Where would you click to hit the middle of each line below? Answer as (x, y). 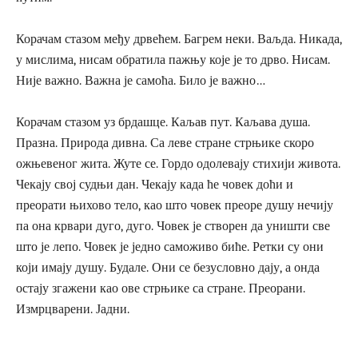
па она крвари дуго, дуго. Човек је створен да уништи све (173, 226)
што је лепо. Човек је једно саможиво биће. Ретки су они (170, 247)
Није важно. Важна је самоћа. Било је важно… (141, 80)
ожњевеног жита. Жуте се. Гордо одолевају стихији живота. (178, 163)
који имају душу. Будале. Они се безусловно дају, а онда (168, 267)
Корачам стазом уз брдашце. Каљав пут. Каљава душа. (163, 122)
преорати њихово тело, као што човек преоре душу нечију (175, 205)
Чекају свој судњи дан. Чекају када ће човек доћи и (155, 184)
